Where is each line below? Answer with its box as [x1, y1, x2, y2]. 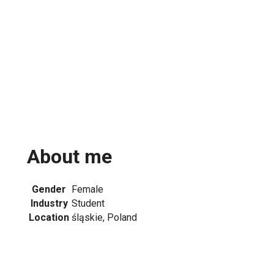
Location [29, 211, 69, 223]
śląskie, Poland [72, 211, 137, 223]
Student [72, 197, 105, 209]
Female [72, 183, 103, 195]
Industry [30, 197, 68, 209]
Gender [32, 183, 66, 195]
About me [27, 145, 112, 169]
